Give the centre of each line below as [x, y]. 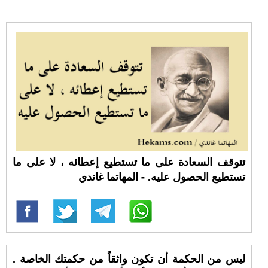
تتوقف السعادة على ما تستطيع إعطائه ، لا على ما [129, 162]
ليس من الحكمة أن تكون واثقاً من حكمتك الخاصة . [129, 258]
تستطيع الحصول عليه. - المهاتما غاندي [162, 176]
